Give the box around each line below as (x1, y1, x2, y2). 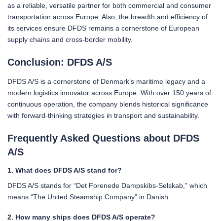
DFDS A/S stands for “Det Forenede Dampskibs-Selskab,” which (7, 181, 207, 189)
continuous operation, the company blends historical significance (7, 100, 208, 108)
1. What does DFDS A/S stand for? (7, 166, 122, 174)
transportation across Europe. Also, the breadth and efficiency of (7, 12, 208, 21)
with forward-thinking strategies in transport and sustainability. (7, 111, 199, 119)
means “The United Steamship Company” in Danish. (7, 192, 170, 201)
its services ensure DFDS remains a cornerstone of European (7, 24, 199, 32)
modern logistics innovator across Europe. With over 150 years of (7, 88, 211, 97)
